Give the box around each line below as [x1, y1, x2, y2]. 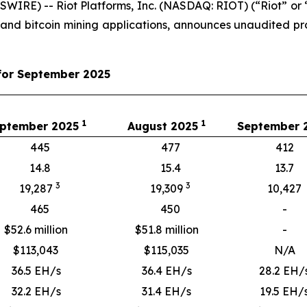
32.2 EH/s [11, 284, 61, 298]
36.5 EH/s [11, 264, 61, 278]
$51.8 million [134, 223, 199, 236]
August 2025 [127, 119, 201, 133]
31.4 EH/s [142, 284, 191, 298]
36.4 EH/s [141, 264, 192, 278]
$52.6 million [4, 223, 68, 236]
